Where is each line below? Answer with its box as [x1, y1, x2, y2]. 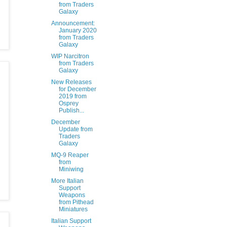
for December [58, 86, 96, 93]
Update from [58, 126, 93, 133]
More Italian [51, 177, 84, 184]
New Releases [51, 79, 92, 86]
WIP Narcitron [51, 53, 89, 60]
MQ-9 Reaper [51, 152, 89, 159]
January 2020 [58, 27, 97, 34]
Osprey [58, 100, 79, 107]
